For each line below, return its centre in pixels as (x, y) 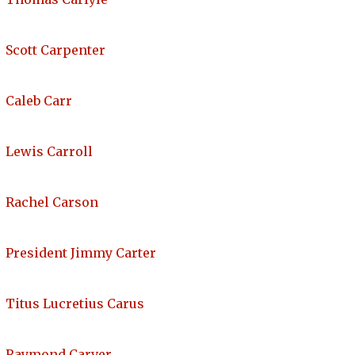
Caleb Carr (39, 101)
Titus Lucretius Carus (75, 304)
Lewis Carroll (49, 152)
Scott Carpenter (55, 50)
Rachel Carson (52, 202)
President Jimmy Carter (81, 253)
